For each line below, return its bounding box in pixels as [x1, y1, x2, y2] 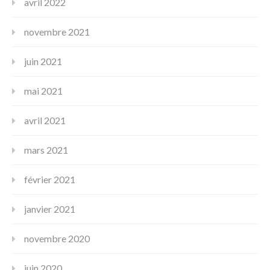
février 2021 [24, 173, 75, 185]
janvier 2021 [24, 202, 75, 215]
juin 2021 [24, 55, 62, 67]
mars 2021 [24, 143, 68, 155]
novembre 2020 [24, 232, 90, 244]
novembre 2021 [24, 25, 90, 37]
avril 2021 [24, 114, 66, 126]
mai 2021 [24, 84, 63, 96]
